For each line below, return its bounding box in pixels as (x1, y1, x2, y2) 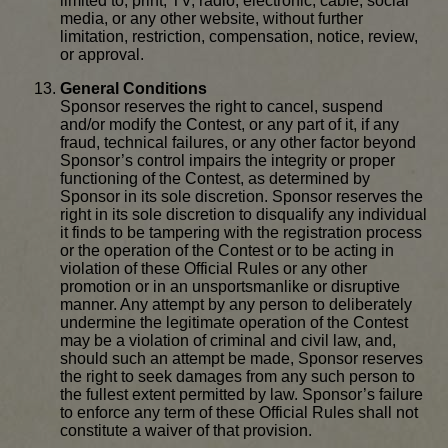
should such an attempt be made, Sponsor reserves (60, 350, 423, 368)
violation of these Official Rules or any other (60, 260, 367, 278)
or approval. (60, 46, 144, 64)
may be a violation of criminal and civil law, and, (60, 332, 396, 350)
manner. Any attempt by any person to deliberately (60, 296, 412, 314)
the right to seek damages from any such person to (60, 368, 415, 386)
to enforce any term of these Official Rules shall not (60, 404, 418, 422)
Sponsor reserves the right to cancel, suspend (60, 98, 383, 116)
